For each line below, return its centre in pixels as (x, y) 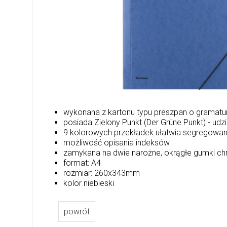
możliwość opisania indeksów (117, 142)
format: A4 (82, 163)
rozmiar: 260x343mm (102, 173)
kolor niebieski (89, 183)
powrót (77, 211)
